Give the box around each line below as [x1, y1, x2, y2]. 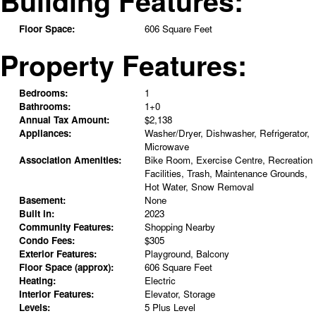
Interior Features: [18, 287, 94, 301]
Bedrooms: [18, 86, 68, 100]
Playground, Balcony [144, 247, 229, 261]
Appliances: [18, 126, 71, 140]
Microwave [144, 140, 189, 154]
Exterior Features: [18, 247, 97, 261]
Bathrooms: [18, 99, 71, 114]
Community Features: [18, 220, 114, 234]
